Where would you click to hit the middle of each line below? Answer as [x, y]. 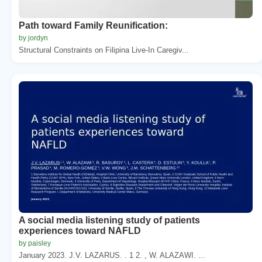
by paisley [35, 243]
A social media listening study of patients [109, 220]
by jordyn [33, 38]
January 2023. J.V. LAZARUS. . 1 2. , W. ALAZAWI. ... [112, 255]
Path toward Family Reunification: [93, 25]
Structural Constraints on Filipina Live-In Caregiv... [104, 50]
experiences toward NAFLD [80, 230]
